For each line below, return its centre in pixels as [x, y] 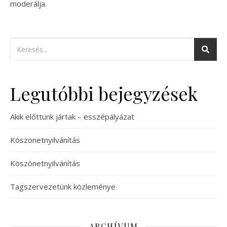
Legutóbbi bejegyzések [104, 93]
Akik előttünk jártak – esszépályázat [72, 117]
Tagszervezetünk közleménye [63, 187]
